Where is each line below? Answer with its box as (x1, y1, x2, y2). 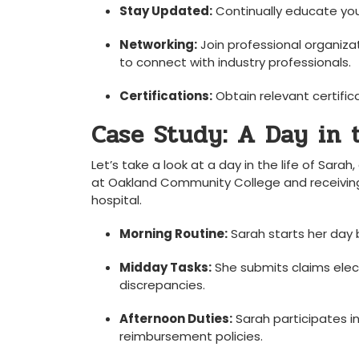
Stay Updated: (119, 2, 212, 19)
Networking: (119, 36, 197, 53)
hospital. (91, 192, 142, 208)
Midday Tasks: (119, 259, 212, 276)
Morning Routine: (119, 225, 228, 242)
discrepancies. (119, 276, 205, 293)
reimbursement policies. (119, 328, 263, 345)
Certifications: (119, 87, 212, 104)
